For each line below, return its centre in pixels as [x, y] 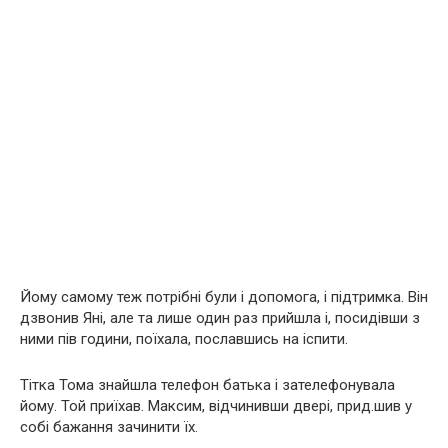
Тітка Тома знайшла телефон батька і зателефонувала [207, 384]
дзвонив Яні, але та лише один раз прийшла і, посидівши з [220, 317]
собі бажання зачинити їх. [109, 426]
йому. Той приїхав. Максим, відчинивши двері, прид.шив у [216, 405]
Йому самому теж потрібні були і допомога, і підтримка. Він [224, 296]
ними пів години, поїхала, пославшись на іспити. [184, 338]
